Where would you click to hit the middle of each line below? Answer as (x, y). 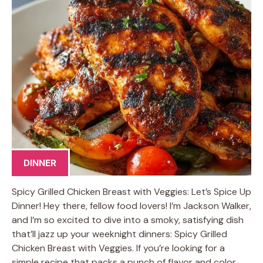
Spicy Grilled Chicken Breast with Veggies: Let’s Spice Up (131, 191)
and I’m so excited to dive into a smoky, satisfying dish (128, 220)
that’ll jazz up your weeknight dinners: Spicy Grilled (119, 234)
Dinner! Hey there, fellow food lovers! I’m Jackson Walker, (131, 205)
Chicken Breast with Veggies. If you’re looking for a (118, 248)
